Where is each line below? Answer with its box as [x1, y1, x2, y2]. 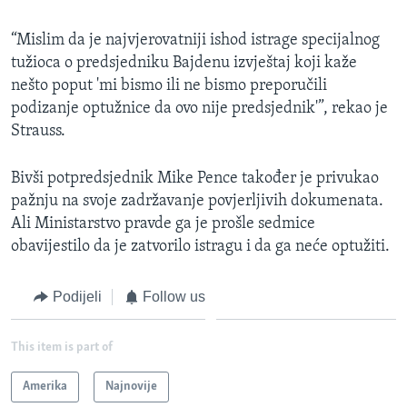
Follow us [143, 288, 205, 304]
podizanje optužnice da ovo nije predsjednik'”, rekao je [11, 99, 388, 117]
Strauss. [11, 122, 65, 140]
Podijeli [52, 288, 102, 304]
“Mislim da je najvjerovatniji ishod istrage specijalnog [11, 31, 380, 49]
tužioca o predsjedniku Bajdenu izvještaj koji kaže [11, 54, 357, 72]
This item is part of [11, 341, 113, 355]
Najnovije [105, 380, 157, 394]
